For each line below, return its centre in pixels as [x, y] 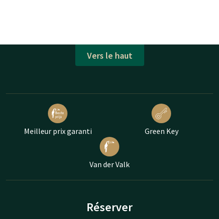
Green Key [161, 131]
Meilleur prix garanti [58, 131]
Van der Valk [109, 164]
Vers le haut [109, 55]
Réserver [109, 207]
